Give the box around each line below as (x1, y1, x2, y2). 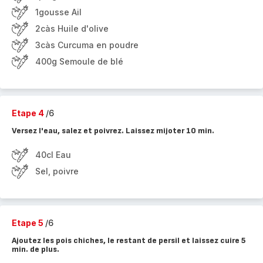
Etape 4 (12, 108, 46, 118)
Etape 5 (12, 218, 45, 228)
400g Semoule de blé (35, 56, 123, 66)
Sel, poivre (35, 166, 79, 176)
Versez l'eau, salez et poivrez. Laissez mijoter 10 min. (12, 126, 214, 136)
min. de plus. (12, 244, 59, 254)
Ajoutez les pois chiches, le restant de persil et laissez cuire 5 (12, 235, 246, 245)
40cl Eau (35, 150, 71, 160)
